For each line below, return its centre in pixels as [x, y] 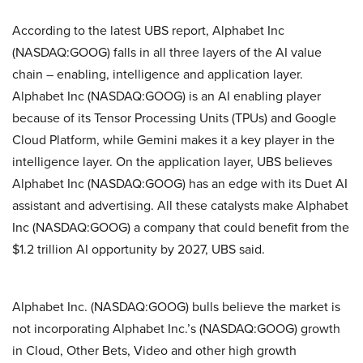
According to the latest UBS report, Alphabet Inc [148, 31]
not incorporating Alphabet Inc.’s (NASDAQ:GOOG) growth [176, 329]
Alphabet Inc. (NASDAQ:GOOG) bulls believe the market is [176, 307]
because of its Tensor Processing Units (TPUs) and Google [174, 118]
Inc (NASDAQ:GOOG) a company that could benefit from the [181, 228]
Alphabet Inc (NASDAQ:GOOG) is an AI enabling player [167, 96]
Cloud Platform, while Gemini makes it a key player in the [173, 140]
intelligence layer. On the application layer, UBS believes [172, 162]
